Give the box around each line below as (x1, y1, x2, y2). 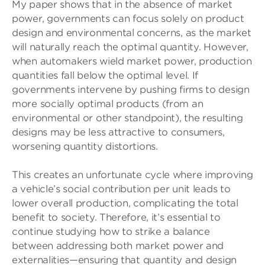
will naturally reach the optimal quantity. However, (12, 41, 248, 53)
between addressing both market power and (12, 240, 224, 251)
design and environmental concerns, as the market (12, 27, 251, 38)
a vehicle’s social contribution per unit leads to (12, 183, 231, 195)
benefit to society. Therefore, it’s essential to (12, 212, 221, 223)
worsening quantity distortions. (12, 141, 158, 152)
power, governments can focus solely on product (12, 13, 244, 24)
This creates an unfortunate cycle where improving (12, 169, 253, 180)
